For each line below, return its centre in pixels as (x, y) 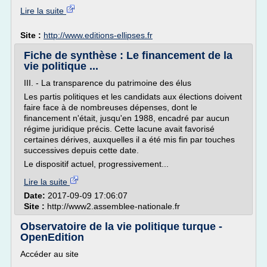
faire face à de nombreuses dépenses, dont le (111, 107)
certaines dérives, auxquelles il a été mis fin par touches (129, 139)
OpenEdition (52, 237)
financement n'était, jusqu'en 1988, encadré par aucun (127, 118)
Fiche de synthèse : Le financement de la (128, 55)
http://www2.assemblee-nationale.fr (114, 206)
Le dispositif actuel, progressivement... (96, 164)
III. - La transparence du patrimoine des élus (108, 83)
